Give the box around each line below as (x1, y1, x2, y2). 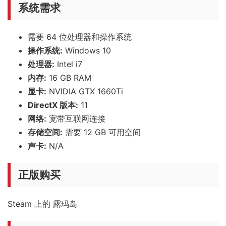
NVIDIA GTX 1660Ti (46, 86, 123, 96)
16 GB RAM (46, 72, 91, 83)
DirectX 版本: (28, 99, 78, 110)
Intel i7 (54, 59, 82, 69)
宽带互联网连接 (46, 113, 105, 124)
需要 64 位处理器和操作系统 (28, 31, 132, 42)
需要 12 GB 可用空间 (63, 127, 141, 137)
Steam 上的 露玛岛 (8, 198, 77, 209)
